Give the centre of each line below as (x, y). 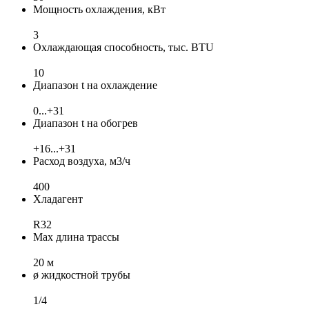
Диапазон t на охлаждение (95, 85)
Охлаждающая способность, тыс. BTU (123, 47)
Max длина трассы (76, 237)
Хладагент (58, 199)
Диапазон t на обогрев (86, 123)
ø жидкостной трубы (82, 275)
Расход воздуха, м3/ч (82, 161)
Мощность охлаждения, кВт (99, 9)
